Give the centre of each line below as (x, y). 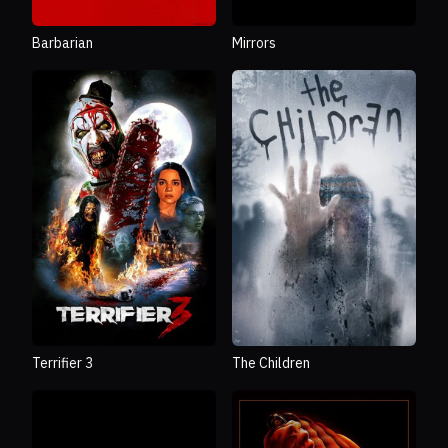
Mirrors (254, 43)
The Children (271, 363)
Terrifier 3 (62, 363)
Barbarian (62, 43)
